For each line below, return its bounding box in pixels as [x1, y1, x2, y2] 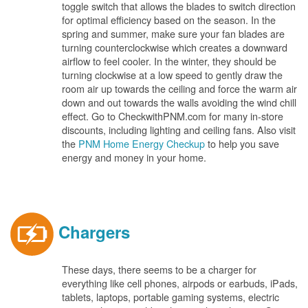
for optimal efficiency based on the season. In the [62, 12, 276, 27]
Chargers [54, 219, 130, 243]
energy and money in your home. [62, 150, 206, 164]
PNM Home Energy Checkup [78, 136, 205, 151]
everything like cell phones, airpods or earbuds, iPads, [62, 276, 298, 290]
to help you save [205, 136, 279, 151]
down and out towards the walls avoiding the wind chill [62, 95, 296, 109]
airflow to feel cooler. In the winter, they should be [62, 54, 276, 68]
